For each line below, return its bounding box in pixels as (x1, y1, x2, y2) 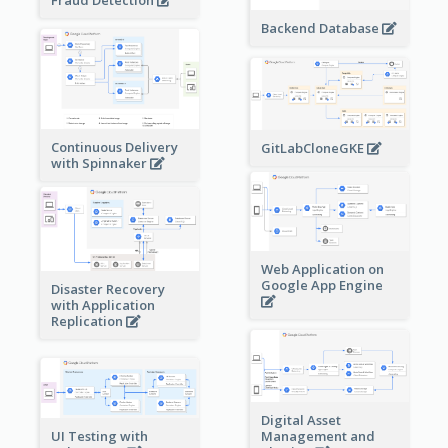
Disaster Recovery (50, 280, 165, 299)
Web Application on (260, 259, 384, 278)
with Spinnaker (50, 154, 150, 173)
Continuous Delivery (50, 138, 178, 157)
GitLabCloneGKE (260, 138, 367, 157)
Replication (50, 312, 126, 331)
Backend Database (260, 19, 382, 38)
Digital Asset (260, 410, 341, 429)
